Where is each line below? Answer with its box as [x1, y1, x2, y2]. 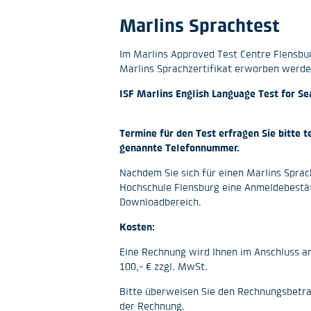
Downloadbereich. [119, 196, 201, 208]
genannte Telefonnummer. [119, 142, 239, 153]
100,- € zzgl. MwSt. [119, 260, 208, 272]
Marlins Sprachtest [119, 15, 280, 35]
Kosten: [119, 221, 155, 233]
